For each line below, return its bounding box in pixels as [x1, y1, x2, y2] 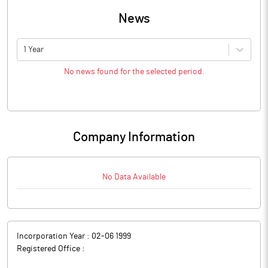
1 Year [23, 45, 44, 54]
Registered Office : [17, 245, 85, 253]
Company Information [73, 130, 195, 144]
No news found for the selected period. [63, 68, 205, 76]
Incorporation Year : [17, 232, 92, 240]
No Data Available [102, 173, 166, 181]
